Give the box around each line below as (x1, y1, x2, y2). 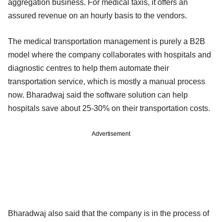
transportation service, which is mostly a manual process (8, 77, 205, 86)
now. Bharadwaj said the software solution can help (8, 90, 188, 99)
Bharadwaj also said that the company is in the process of (8, 209, 209, 218)
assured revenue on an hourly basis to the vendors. (8, 11, 187, 20)
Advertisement (92, 130, 130, 137)
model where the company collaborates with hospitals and (8, 50, 211, 59)
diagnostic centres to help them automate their (8, 63, 169, 72)
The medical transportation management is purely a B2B (8, 37, 205, 46)
